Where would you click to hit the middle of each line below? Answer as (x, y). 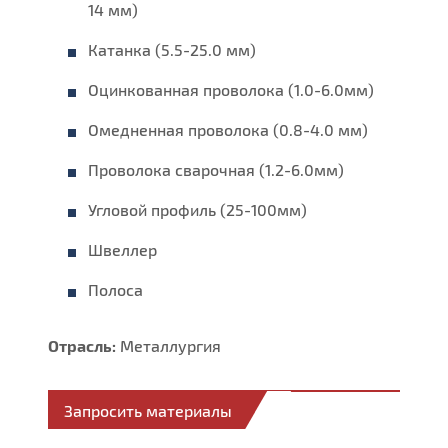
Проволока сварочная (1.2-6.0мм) (216, 170)
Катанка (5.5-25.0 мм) (172, 50)
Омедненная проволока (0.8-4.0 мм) (228, 130)
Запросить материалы (148, 410)
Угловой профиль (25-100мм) (198, 210)
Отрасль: (82, 346)
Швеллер (123, 250)
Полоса (116, 290)
